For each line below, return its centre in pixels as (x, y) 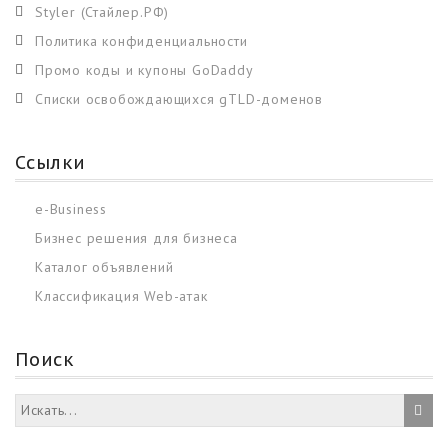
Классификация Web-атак (121, 295)
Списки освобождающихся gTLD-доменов (179, 98)
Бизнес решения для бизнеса (136, 237)
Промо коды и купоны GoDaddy (144, 69)
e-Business (71, 208)
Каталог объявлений (104, 266)
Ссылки (50, 162)
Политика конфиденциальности (141, 40)
